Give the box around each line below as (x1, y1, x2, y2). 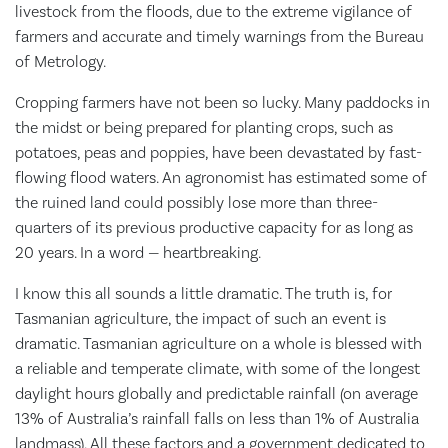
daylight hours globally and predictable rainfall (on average (15, 383, 418, 404)
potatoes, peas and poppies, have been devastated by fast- (15, 142, 422, 163)
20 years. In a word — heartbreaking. (15, 242, 261, 263)
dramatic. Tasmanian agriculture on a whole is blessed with (15, 333, 422, 354)
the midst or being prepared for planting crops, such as (15, 117, 393, 138)
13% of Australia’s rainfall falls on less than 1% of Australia (15, 408, 419, 429)
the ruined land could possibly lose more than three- (15, 192, 378, 213)
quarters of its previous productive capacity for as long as (15, 217, 413, 238)
